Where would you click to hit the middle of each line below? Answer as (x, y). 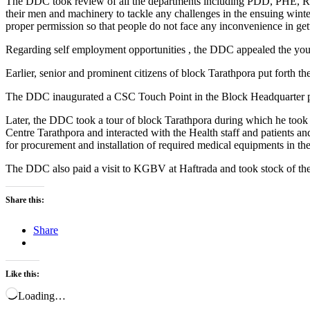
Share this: (25, 200)
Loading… (42, 295)
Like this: (22, 274)
